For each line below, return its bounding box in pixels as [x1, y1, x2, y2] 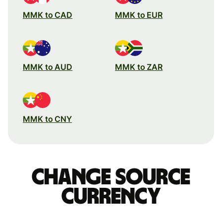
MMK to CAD [23, 9, 73, 20]
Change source [32, 166, 190, 189]
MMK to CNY [23, 113, 72, 124]
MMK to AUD [23, 61, 73, 72]
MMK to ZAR [115, 61, 163, 72]
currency [61, 185, 161, 208]
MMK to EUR [115, 9, 163, 20]
